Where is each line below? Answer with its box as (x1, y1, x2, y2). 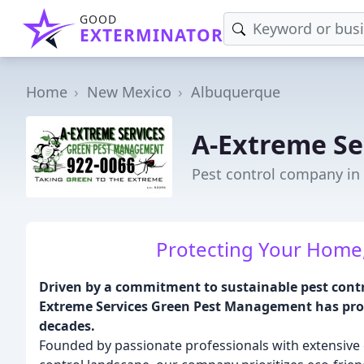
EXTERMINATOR (80, 24, 223, 46)
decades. (39, 317, 95, 335)
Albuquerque (191, 82, 280, 102)
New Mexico (87, 82, 171, 102)
